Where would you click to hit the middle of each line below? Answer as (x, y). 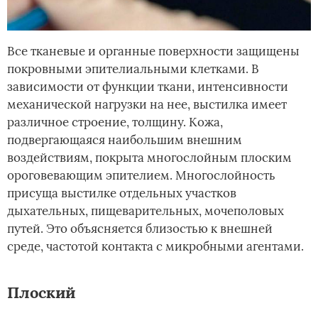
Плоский (41, 293)
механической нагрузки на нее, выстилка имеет (147, 105)
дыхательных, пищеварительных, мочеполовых (146, 211)
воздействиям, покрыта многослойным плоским (149, 158)
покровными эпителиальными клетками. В (133, 69)
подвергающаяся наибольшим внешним (125, 140)
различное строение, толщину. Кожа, (115, 122)
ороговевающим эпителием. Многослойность (141, 176)
